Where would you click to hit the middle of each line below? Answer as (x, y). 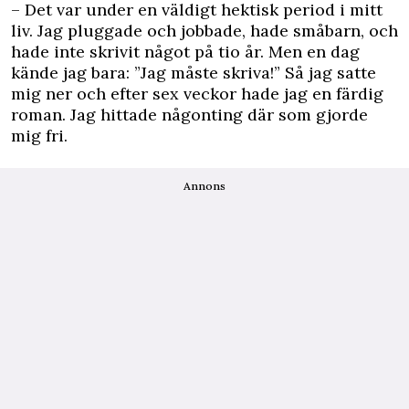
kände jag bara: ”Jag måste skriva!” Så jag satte (194, 73)
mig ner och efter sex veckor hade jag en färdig (197, 94)
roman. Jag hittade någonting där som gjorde (189, 115)
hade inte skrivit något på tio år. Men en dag (185, 52)
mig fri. (39, 136)
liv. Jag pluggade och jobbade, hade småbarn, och (204, 31)
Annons (204, 186)
